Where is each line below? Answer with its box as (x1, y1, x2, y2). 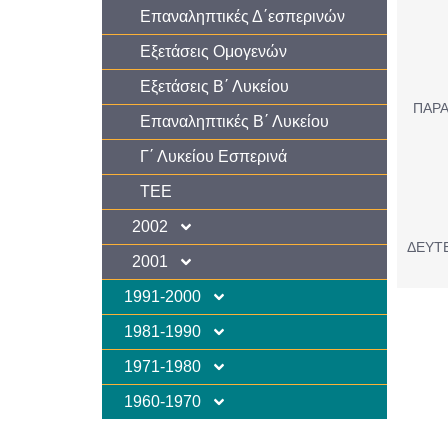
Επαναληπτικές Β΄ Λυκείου (140, 112, 329, 130)
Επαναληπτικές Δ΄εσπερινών (140, 7, 345, 25)
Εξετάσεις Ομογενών (140, 42, 287, 60)
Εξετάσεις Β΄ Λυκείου (140, 77, 289, 95)
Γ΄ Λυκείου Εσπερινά (140, 147, 287, 165)
